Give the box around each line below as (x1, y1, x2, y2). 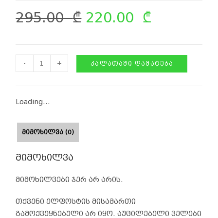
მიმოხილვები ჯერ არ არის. (16, 176, 124, 184)
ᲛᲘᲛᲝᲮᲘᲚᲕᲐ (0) (22, 128, 74, 137)
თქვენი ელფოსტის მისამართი (16, 198, 136, 206)
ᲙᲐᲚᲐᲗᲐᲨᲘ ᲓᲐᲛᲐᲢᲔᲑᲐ (91, 60, 174, 68)
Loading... (16, 98, 51, 107)
